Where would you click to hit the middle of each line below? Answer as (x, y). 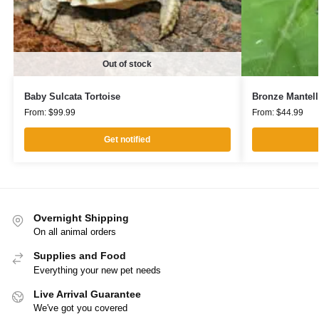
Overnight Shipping (81, 218)
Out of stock (127, 64)
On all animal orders (75, 232)
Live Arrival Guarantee (87, 294)
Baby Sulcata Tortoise (72, 96)
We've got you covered (80, 308)
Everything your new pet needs (97, 270)
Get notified (127, 139)
